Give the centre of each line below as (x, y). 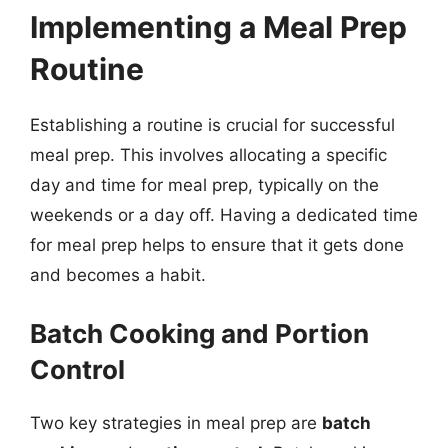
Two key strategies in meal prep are (176, 422)
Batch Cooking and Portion (199, 333)
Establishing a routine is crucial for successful (212, 125)
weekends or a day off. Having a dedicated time (224, 215)
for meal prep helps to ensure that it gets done (217, 245)
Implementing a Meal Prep (218, 27)
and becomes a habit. (118, 275)
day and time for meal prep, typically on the (204, 185)
